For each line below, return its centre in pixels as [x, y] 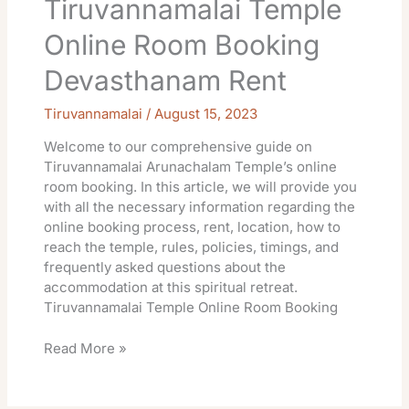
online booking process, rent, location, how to [193, 227]
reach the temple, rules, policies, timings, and [192, 247]
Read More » [86, 348]
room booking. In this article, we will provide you [201, 187]
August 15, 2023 [206, 114]
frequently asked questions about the [165, 267]
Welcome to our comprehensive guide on [178, 147]
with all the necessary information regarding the [200, 207]
